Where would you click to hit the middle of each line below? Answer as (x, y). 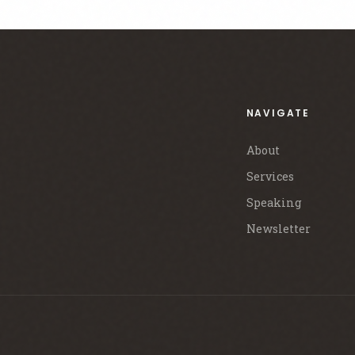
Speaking (274, 203)
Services (270, 177)
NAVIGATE (278, 113)
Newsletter (278, 229)
